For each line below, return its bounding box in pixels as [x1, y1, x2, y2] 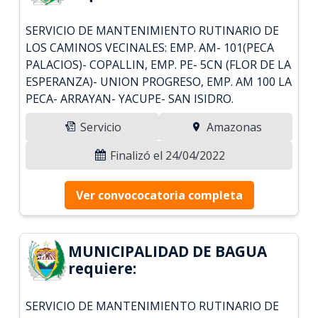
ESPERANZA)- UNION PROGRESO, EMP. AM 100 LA [26, 73, 292, 89]
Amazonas [203, 119, 262, 135]
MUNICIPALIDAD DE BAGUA [68, 241, 268, 261]
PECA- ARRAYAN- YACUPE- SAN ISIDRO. [26, 90, 234, 106]
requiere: [68, 258, 137, 278]
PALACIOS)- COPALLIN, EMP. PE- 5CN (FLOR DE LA [26, 56, 292, 72]
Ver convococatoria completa [75, 187, 243, 203]
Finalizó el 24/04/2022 [107, 147, 225, 163]
